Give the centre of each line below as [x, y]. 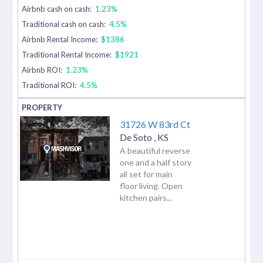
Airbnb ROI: [43, 70]
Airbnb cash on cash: [58, 9]
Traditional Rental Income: [67, 54]
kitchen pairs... [146, 197]
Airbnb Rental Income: [61, 39]
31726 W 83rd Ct [155, 124]
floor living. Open [151, 186]
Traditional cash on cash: [64, 24]
